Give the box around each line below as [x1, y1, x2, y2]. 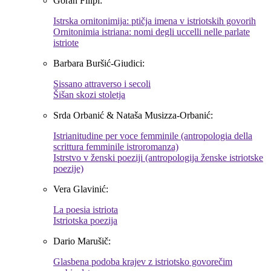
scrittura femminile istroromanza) [53, 142, 178, 152]
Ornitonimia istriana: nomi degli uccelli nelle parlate [53, 27, 250, 38]
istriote [53, 38, 79, 48]
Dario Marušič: [53, 236, 111, 247]
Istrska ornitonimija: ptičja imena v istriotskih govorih [53, 16, 256, 27]
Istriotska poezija [53, 215, 117, 226]
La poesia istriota [53, 204, 118, 215]
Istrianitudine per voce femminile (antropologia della [53, 131, 252, 142]
